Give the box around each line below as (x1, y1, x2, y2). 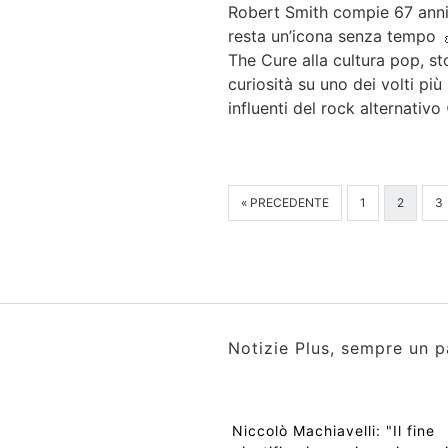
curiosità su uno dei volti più (228, 74, 442, 95)
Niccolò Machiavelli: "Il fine (232, 421, 435, 439)
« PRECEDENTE (241, 194, 329, 210)
